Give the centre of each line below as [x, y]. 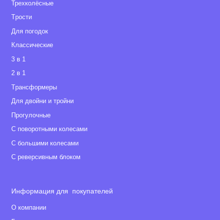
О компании [28, 208]
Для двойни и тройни [42, 101]
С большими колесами [45, 143]
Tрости [21, 17]
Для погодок [29, 31]
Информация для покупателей [62, 192]
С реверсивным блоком [46, 157]
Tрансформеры [34, 87]
